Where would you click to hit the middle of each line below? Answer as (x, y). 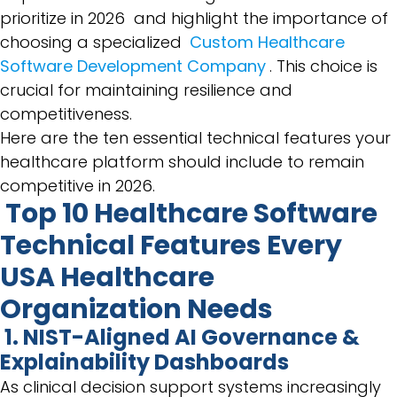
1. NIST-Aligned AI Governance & (182, 337)
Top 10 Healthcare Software (191, 214)
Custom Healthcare (267, 42)
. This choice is (323, 66)
